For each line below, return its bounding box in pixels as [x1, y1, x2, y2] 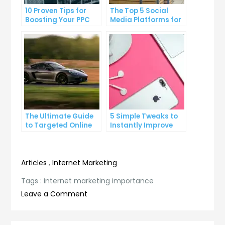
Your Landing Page [110, 129, 177, 139]
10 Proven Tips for [25, 6, 87, 16]
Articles [21, 157, 47, 168]
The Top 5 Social [110, 6, 169, 16]
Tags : [21, 175, 44, 186]
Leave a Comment [21, 188, 88, 199]
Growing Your [110, 24, 158, 34]
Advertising [25, 129, 67, 139]
